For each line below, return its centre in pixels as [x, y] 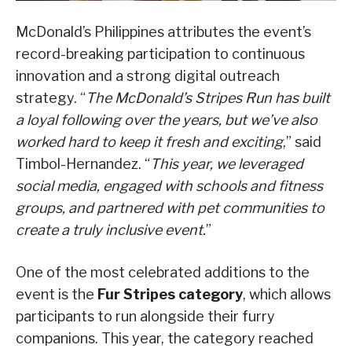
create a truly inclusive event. [111, 230]
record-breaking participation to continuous [160, 54]
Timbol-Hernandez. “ [83, 164]
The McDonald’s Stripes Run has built [208, 98]
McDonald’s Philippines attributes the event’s [163, 32]
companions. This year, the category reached [165, 339]
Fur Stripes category [170, 295]
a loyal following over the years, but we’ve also [167, 120]
